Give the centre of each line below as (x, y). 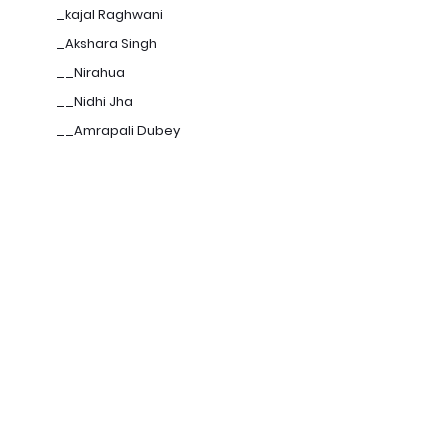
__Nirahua (90, 72)
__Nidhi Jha (94, 101)
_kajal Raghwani (109, 14)
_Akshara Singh (106, 43)
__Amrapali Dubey (118, 130)
